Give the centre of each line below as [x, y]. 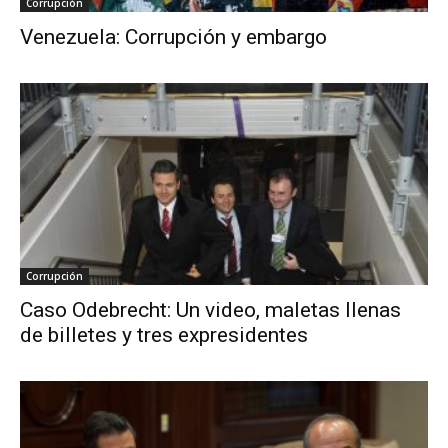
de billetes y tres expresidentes [164, 334]
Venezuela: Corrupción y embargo [173, 37]
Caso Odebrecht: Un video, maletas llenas [210, 309]
